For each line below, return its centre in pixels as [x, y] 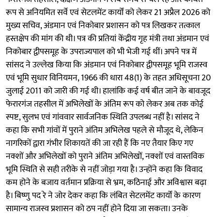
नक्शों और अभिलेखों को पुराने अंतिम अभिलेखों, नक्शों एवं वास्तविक [105, 156]
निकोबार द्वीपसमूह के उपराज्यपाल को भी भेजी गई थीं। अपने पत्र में [101, 52]
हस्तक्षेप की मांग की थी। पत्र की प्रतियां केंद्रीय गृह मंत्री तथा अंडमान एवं [108, 39]
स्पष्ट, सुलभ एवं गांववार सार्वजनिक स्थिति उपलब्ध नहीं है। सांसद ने [103, 117]
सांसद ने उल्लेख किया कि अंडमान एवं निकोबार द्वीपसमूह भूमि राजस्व [107, 65]
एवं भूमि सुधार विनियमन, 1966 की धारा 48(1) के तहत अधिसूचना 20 [108, 78]
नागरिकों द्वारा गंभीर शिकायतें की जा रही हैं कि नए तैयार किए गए [100, 143]
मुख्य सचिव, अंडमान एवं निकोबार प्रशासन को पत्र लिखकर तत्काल [103, 25]
